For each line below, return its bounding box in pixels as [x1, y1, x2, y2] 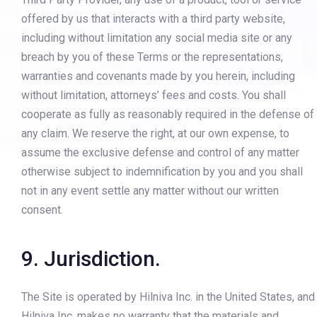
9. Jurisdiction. [21, 246, 161, 271]
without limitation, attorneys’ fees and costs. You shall [21, 88, 286, 103]
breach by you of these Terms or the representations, [21, 50, 283, 64]
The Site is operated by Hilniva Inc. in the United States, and [21, 290, 315, 304]
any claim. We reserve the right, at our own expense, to [21, 127, 289, 141]
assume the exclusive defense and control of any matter [21, 146, 299, 160]
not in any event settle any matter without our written [21, 184, 279, 198]
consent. [21, 203, 63, 217]
